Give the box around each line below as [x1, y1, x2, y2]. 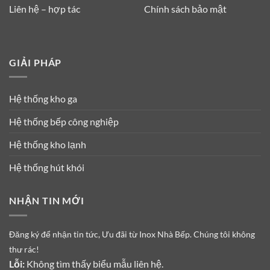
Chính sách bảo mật [144, 2, 227, 14]
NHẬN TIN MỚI [9, 195, 84, 207]
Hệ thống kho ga [9, 93, 77, 105]
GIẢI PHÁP [9, 56, 62, 68]
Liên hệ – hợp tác [9, 2, 80, 14]
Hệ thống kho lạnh [9, 139, 86, 151]
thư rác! [9, 244, 39, 254]
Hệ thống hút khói [9, 162, 84, 174]
